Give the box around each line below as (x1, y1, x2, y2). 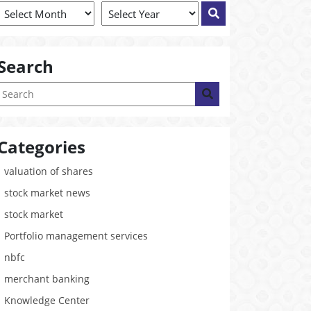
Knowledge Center (4, 294, 90, 307)
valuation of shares (4, 165, 93, 178)
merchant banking (4, 272, 90, 285)
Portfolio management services (4, 229, 148, 242)
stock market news (4, 186, 90, 199)
